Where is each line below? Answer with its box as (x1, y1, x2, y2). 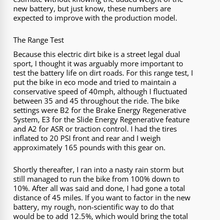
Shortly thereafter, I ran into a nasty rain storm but (13, 165, 184, 175)
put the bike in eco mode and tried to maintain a (13, 77, 177, 87)
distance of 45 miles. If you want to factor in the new (13, 192, 191, 203)
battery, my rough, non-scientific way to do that (13, 202, 174, 212)
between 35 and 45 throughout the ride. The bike (13, 95, 180, 106)
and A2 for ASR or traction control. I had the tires (13, 123, 177, 134)
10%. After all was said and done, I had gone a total (13, 183, 186, 193)
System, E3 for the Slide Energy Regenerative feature (13, 114, 190, 124)
